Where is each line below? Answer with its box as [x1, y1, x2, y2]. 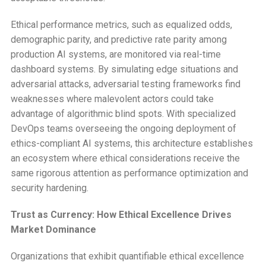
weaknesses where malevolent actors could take [10, 93, 214, 104]
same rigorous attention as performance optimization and [10, 167, 248, 179]
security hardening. [10, 182, 88, 194]
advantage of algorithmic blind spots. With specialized [10, 107, 236, 119]
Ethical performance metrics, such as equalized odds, [10, 18, 232, 30]
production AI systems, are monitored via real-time [10, 48, 221, 60]
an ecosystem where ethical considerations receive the [10, 152, 240, 164]
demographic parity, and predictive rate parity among [10, 33, 227, 45]
